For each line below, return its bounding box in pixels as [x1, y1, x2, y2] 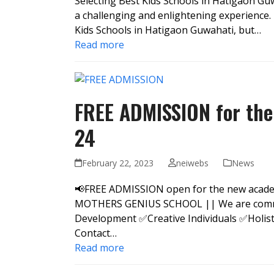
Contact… [75, 226, 117, 240]
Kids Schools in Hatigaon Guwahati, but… [75, 23, 261, 37]
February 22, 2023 [82, 157, 154, 169]
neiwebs [176, 157, 209, 169]
